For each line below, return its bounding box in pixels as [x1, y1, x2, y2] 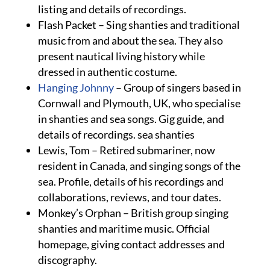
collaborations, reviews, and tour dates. [37, 190, 221, 204]
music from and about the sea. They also [37, 34, 223, 47]
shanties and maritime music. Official [37, 222, 210, 235]
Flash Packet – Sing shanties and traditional [37, 18, 240, 31]
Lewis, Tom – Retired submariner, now [37, 143, 215, 157]
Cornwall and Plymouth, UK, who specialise [37, 96, 240, 110]
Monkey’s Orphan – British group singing [37, 206, 228, 219]
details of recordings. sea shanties [37, 128, 195, 141]
